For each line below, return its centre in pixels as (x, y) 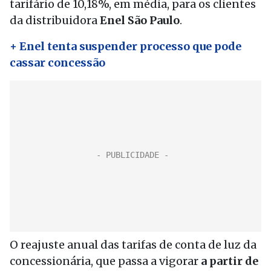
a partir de (228, 261)
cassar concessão (57, 63)
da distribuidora (55, 20)
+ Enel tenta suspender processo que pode (126, 46)
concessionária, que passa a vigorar (104, 261)
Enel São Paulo (140, 20)
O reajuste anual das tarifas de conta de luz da (133, 245)
